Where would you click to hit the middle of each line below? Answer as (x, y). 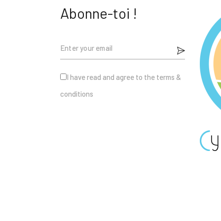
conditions (77, 94)
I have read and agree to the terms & (124, 77)
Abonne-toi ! (99, 13)
